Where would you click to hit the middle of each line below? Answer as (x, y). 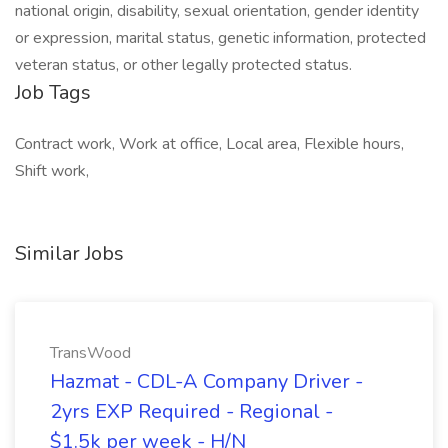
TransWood (90, 353)
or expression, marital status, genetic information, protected (220, 38)
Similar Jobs (69, 253)
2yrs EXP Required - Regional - (191, 411)
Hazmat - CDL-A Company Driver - (206, 381)
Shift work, (52, 171)
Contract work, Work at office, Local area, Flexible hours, (209, 144)
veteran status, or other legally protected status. (183, 65)
